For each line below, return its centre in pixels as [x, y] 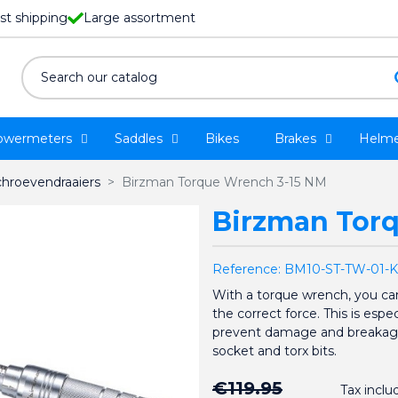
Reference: [247, 269]
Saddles [139, 139]
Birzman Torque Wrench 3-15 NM [224, 182]
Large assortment [140, 18]
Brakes [295, 139]
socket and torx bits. [275, 351]
